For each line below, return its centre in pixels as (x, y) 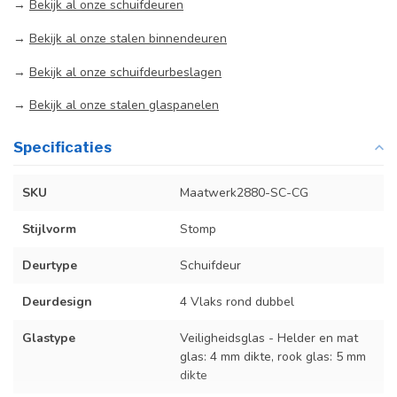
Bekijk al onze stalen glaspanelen (124, 105)
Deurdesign (57, 302)
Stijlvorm (49, 230)
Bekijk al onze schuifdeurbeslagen (125, 72)
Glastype (49, 339)
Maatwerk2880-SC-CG (245, 193)
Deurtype (50, 266)
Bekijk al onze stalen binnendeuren (128, 38)
